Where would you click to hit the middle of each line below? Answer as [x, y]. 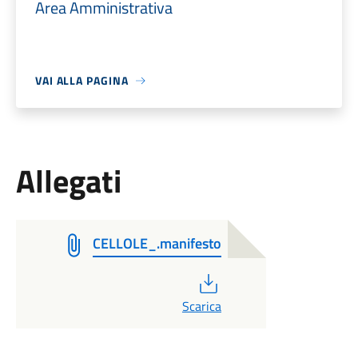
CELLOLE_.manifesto [157, 243]
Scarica [201, 306]
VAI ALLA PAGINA [82, 80]
